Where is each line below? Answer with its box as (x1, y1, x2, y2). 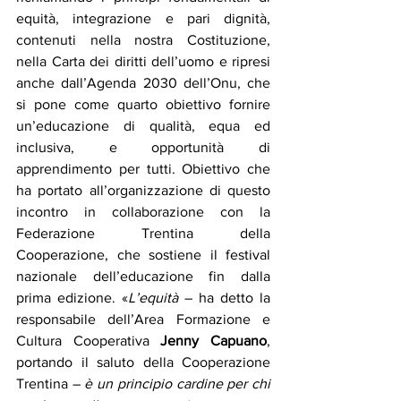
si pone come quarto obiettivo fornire (16, 97, 270, 113)
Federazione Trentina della (16, 226, 270, 242)
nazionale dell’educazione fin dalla (16, 269, 270, 285)
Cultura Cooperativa (16, 333, 161, 349)
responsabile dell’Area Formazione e (16, 311, 270, 328)
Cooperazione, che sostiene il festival (16, 247, 270, 263)
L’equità (128, 290, 178, 306)
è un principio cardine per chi (84, 376, 271, 392)
